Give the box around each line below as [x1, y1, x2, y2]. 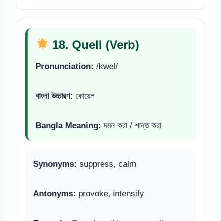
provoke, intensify [76, 188, 144, 198]
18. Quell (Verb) [49, 37, 140, 51]
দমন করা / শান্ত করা [101, 120, 161, 130]
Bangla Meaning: [36, 120, 101, 130]
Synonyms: [33, 159, 77, 169]
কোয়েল [73, 91, 95, 101]
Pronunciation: [36, 61, 94, 71]
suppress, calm [77, 159, 136, 169]
